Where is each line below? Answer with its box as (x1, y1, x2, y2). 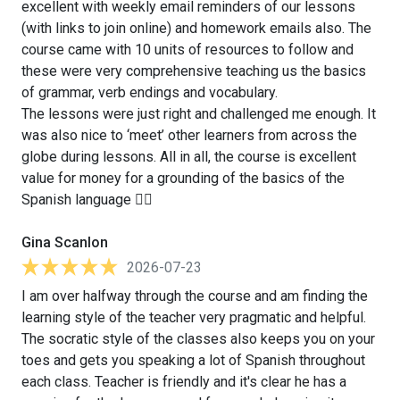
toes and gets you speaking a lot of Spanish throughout (21, 351, 365, 369)
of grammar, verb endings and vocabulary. (21, 83, 278, 101)
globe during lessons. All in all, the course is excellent (21, 147, 356, 165)
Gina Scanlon (21, 233, 108, 251)
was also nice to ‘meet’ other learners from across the (21, 126, 357, 144)
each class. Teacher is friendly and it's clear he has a (21, 372, 346, 390)
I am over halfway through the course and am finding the (21, 287, 368, 304)
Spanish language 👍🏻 (21, 190, 153, 208)
